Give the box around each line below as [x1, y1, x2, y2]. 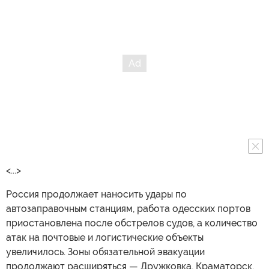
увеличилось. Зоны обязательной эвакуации [6, 246, 205, 258]
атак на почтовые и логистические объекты [6, 231, 204, 243]
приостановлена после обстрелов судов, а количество [6, 217, 258, 229]
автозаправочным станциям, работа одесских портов [6, 202, 250, 214]
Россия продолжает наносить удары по [6, 188, 187, 200]
